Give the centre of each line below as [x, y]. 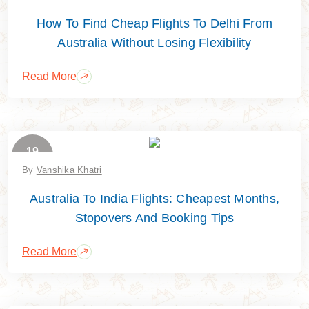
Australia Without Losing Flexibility [154, 42]
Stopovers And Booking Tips [154, 218]
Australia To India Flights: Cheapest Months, [154, 198]
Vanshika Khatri [69, 170]
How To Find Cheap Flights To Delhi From [154, 23]
